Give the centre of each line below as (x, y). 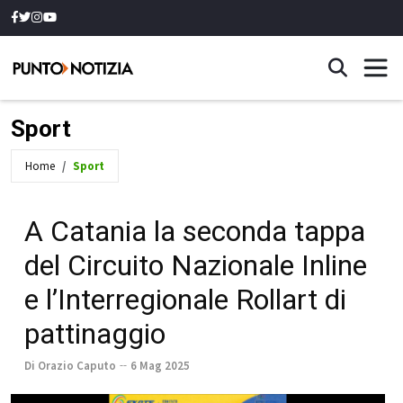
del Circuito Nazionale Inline (196, 265)
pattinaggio (95, 334)
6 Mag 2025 (160, 366)
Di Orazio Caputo (70, 366)
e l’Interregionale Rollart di (185, 300)
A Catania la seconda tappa (195, 231)
